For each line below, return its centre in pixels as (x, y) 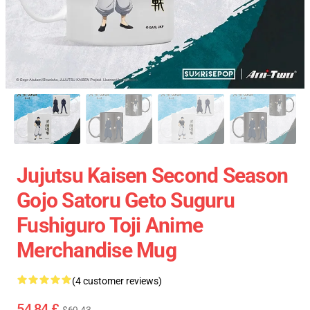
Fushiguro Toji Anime (110, 225)
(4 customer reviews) (117, 281)
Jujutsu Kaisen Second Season (152, 175)
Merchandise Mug (97, 250)
